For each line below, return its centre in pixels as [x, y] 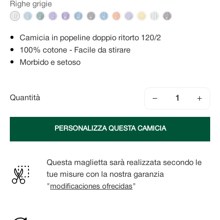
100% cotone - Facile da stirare [75, 51]
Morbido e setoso [50, 63]
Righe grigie [31, 5]
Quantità [25, 98]
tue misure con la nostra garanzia [105, 175]
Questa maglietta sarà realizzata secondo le [124, 163]
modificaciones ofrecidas [91, 186]
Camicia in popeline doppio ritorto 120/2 [90, 39]
